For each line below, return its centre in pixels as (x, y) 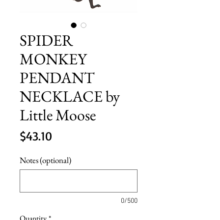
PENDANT (57, 77)
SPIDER (46, 40)
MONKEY (53, 59)
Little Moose (58, 115)
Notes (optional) (45, 160)
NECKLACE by (70, 96)
